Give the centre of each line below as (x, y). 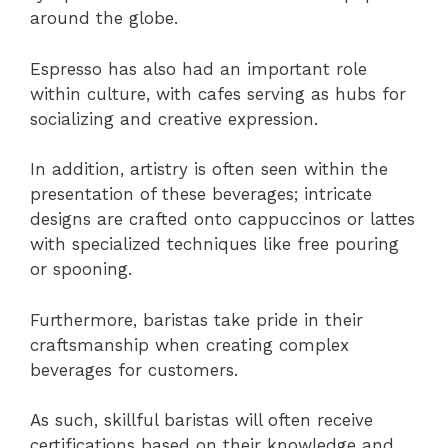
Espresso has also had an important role (198, 68)
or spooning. (81, 269)
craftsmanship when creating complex (189, 344)
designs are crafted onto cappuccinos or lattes (222, 219)
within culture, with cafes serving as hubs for (218, 93)
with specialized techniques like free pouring (214, 244)
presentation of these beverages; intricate (201, 194)
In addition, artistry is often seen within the (209, 169)
